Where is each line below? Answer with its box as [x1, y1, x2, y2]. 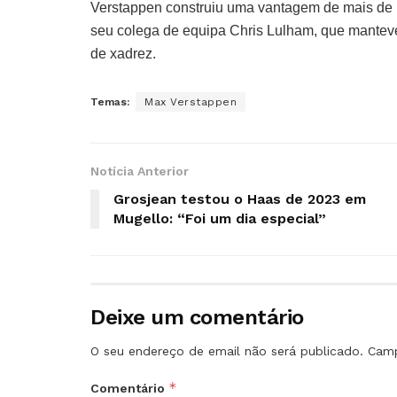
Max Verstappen [144, 95, 237, 108]
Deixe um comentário [90, 304, 304, 330]
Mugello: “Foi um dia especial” [113, 209, 326, 227]
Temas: [90, 95, 129, 108]
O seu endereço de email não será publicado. [90, 343, 363, 358]
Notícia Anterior [90, 163, 189, 178]
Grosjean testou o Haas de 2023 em [113, 190, 366, 207]
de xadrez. [90, 45, 156, 61]
